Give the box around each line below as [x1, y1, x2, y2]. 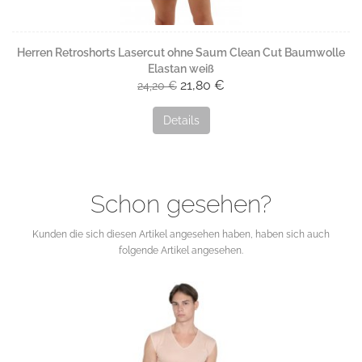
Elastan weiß [148, 62, 214, 76]
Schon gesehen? [90, 190, 271, 219]
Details [162, 114, 200, 128]
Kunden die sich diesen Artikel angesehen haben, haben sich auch [32, 229, 330, 241]
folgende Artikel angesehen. [119, 245, 243, 257]
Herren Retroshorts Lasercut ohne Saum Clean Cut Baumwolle [17, 46, 345, 60]
